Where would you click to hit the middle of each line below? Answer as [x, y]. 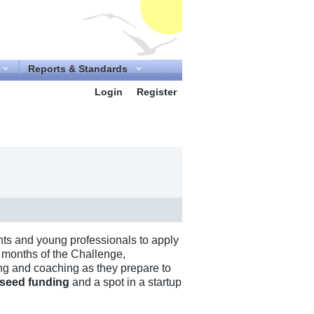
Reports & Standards [78, 69]
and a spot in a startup [125, 282]
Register [157, 92]
